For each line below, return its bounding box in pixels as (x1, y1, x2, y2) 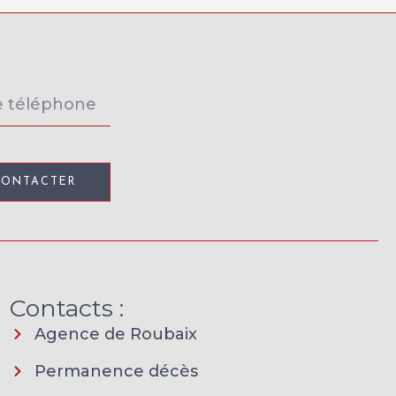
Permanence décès (34, 361, 198, 381)
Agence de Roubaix (34, 324, 197, 344)
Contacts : (10, 293, 125, 323)
